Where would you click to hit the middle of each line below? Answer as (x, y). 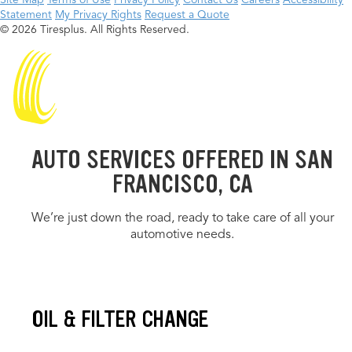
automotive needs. (182, 235)
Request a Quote (187, 15)
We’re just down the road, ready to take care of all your (182, 219)
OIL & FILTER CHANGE (121, 319)
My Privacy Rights (98, 15)
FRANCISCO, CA (182, 185)
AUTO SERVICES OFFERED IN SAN (182, 160)
